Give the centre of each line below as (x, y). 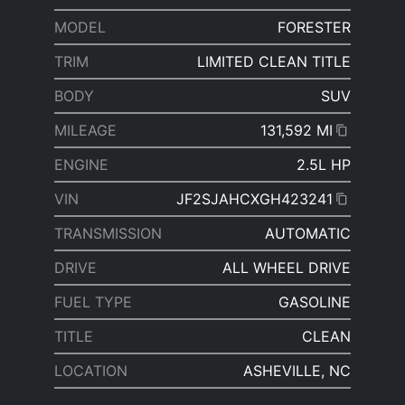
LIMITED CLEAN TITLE (274, 62)
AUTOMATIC (308, 234)
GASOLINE (315, 302)
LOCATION (91, 371)
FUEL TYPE (93, 302)
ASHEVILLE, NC (297, 371)
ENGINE (81, 165)
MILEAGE (85, 131)
